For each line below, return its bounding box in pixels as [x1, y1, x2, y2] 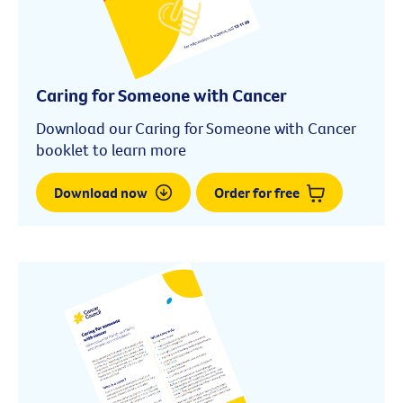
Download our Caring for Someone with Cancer [36, 117, 355, 139]
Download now [54, 184, 150, 202]
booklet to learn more [36, 139, 186, 160]
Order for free [214, 184, 302, 202]
